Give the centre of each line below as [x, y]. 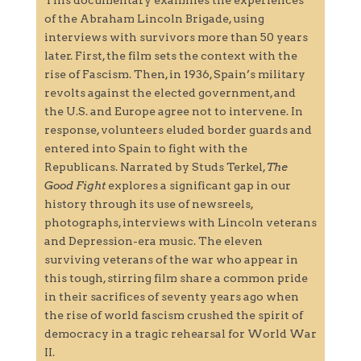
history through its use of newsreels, [148, 203]
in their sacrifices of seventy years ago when [171, 296]
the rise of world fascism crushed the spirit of [173, 315]
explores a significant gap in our [198, 185]
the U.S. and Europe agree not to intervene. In [173, 111]
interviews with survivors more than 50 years [176, 37]
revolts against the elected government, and [170, 92]
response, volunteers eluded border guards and [178, 129]
